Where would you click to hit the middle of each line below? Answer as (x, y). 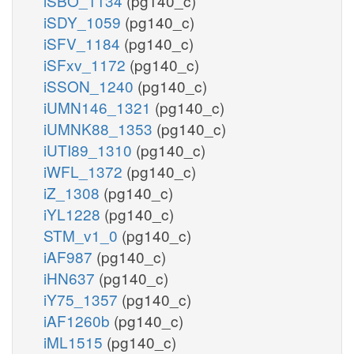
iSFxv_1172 (87, 64)
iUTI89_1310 (90, 149)
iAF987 (70, 256)
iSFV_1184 (84, 43)
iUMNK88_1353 (100, 128)
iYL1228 (74, 213)
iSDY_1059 (84, 21)
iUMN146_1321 (99, 107)
